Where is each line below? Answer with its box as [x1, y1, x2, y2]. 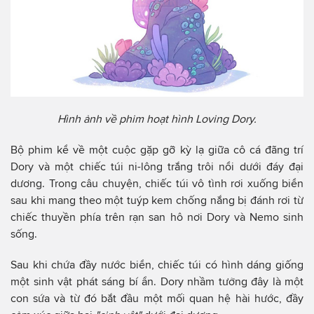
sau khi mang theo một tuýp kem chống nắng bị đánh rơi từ [11, 193, 303, 206]
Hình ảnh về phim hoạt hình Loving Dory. [57, 112, 257, 125]
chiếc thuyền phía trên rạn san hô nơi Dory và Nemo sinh [11, 210, 303, 223]
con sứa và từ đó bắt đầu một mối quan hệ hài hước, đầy [11, 292, 303, 304]
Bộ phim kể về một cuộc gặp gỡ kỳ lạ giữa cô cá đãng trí [11, 143, 303, 156]
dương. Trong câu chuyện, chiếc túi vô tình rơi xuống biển [11, 177, 303, 189]
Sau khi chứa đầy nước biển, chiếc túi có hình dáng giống [11, 258, 303, 271]
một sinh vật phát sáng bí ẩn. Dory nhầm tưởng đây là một [11, 275, 303, 287]
